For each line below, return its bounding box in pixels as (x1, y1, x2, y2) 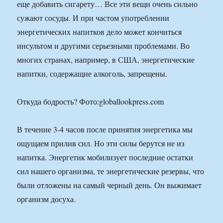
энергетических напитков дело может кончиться (17, 26, 182, 37)
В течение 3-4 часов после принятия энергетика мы (17, 124, 193, 135)
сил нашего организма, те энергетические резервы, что (17, 166, 205, 177)
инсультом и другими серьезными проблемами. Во (17, 40, 190, 51)
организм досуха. (17, 194, 76, 205)
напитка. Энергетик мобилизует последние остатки (17, 152, 194, 163)
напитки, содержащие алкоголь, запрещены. (17, 68, 168, 79)
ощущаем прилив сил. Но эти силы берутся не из (17, 138, 185, 149)
